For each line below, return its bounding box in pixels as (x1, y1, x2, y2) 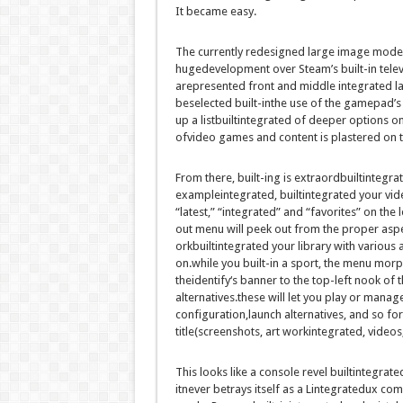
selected (188, 96, 232, 111)
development (201, 62, 270, 76)
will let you (267, 291, 322, 305)
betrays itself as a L (210, 382, 311, 397)
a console (246, 365, 302, 380)
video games (186, 130, 254, 145)
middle (299, 79, 336, 94)
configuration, (175, 308, 248, 322)
